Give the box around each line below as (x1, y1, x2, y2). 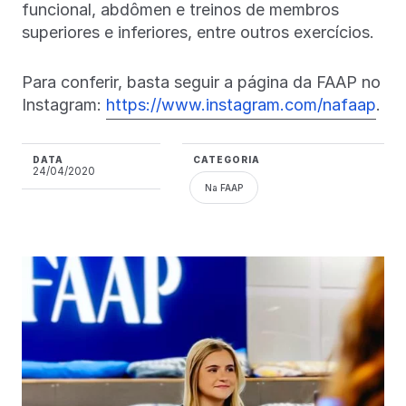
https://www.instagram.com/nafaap (106, 94, 376, 114)
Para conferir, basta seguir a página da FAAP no (22, 72, 381, 92)
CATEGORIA (192, 153, 260, 165)
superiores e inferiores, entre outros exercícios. (22, 22, 374, 42)
